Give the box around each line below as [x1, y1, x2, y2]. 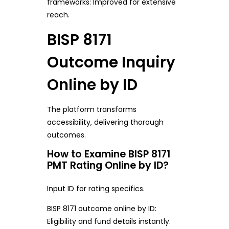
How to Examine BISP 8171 [47, 147, 170, 162]
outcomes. [47, 130, 86, 141]
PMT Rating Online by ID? [47, 158, 169, 173]
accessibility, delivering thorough [47, 117, 164, 128]
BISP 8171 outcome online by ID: [47, 203, 156, 214]
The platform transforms [47, 104, 136, 115]
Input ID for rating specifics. [47, 183, 145, 194]
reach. [47, 9, 70, 20]
